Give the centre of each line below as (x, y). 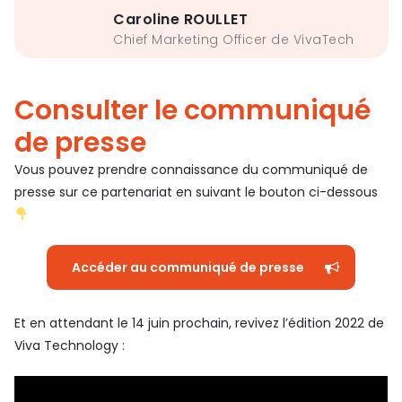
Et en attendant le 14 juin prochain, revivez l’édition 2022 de (200, 323)
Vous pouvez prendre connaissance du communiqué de (192, 169)
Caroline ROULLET (181, 19)
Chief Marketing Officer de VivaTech (234, 39)
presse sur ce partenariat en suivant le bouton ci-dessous (197, 192)
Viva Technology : (70, 345)
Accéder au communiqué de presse (188, 267)
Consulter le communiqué (193, 110)
